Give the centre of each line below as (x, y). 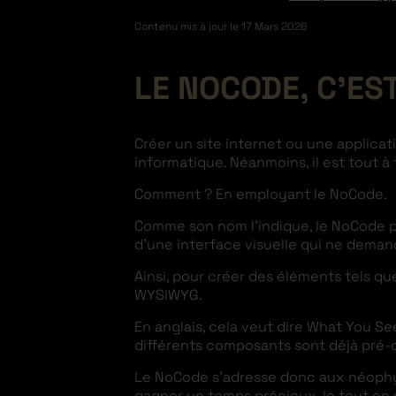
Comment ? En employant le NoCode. (263, 194)
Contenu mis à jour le (188, 26)
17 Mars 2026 (274, 26)
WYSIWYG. (168, 294)
